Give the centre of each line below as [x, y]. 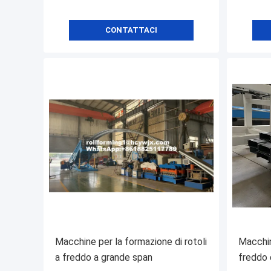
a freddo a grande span [104, 258]
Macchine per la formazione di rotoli [131, 242]
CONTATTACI [131, 30]
